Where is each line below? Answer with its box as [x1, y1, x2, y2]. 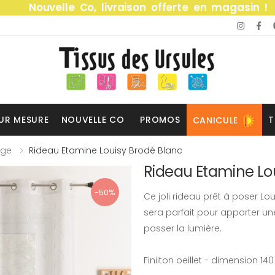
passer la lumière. [144, 222, 222, 234]
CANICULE [192, 114, 239, 126]
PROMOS [140, 113, 180, 126]
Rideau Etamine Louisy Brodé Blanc [29, 144, 182, 157]
